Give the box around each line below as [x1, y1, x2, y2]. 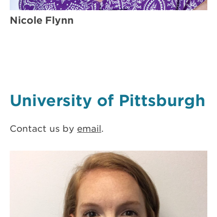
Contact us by [10, 123, 77, 134]
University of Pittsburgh [10, 91, 205, 109]
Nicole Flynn [10, 14, 74, 26]
